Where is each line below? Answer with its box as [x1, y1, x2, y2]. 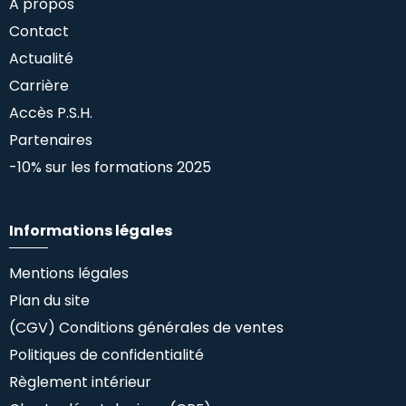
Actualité [9, 48, 73, 70]
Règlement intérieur [9, 372, 151, 393]
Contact [9, 21, 69, 43]
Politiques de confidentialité [9, 344, 204, 366]
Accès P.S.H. [9, 102, 92, 124]
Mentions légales [9, 263, 129, 285]
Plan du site [9, 290, 90, 312]
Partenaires [9, 130, 92, 151]
